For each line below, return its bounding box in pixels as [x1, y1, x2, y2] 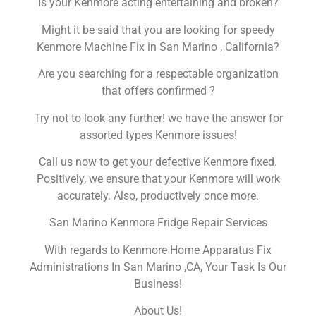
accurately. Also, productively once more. [57, 189, 259, 203]
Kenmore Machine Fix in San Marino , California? [37, 39, 279, 54]
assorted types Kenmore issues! [79, 128, 237, 142]
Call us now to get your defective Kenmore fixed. [39, 155, 277, 169]
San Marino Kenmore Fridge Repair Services [49, 216, 267, 230]
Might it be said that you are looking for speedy [41, 23, 275, 37]
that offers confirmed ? [101, 84, 215, 98]
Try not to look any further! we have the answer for [33, 111, 283, 125]
